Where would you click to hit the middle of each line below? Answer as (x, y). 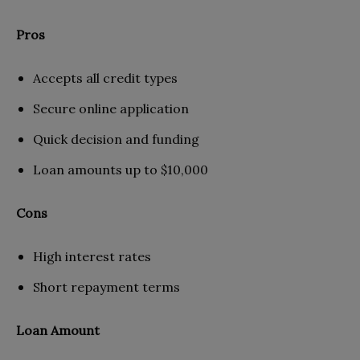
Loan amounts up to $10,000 (121, 169)
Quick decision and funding (116, 139)
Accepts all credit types (105, 78)
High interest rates (92, 256)
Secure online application (111, 108)
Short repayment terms (106, 286)
